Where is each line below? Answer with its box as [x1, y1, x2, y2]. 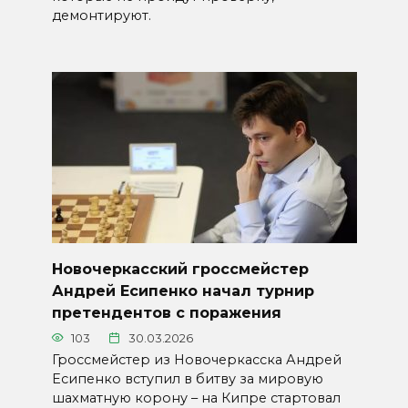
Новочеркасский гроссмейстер [51, 260, 309, 278]
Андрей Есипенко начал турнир [51, 281, 314, 300]
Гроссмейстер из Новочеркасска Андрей [51, 351, 342, 368]
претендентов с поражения [51, 303, 281, 321]
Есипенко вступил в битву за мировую [51, 370, 323, 387]
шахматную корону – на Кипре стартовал [51, 389, 341, 406]
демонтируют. [51, 6, 151, 24]
